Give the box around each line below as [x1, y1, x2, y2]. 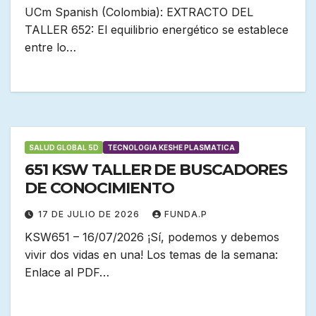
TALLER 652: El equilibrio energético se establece [25, 23, 288, 37]
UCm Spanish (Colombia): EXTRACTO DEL [25, 5, 253, 20]
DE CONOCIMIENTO [25, 178, 174, 198]
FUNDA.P [164, 209, 207, 220]
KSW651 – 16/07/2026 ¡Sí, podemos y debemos [25, 230, 279, 245]
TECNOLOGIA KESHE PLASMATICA [107, 143, 235, 152]
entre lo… [25, 40, 76, 55]
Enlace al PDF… [25, 265, 109, 280]
